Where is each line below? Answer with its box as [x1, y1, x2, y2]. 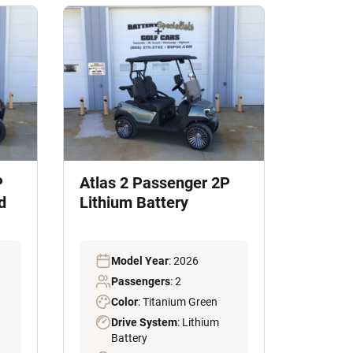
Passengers [111, 275, 170, 288]
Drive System [111, 316, 177, 329]
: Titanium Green [138, 295, 217, 309]
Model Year [111, 255, 169, 268]
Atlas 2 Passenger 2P [80, 173, 230, 193]
